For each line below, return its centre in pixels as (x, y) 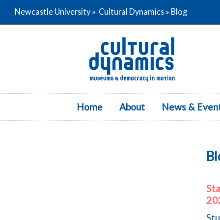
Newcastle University (52, 12)
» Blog (175, 12)
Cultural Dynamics (131, 12)
